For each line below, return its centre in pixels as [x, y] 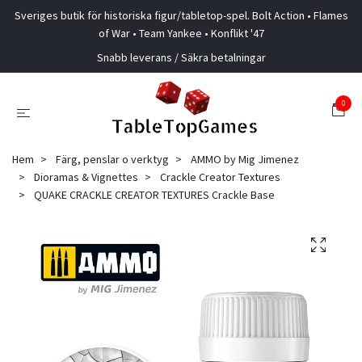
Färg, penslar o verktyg [112, 159]
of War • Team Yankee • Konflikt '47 [181, 33]
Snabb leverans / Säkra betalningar [181, 57]
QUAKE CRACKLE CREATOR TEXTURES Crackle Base [153, 195]
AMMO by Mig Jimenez [245, 159]
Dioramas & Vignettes [86, 177]
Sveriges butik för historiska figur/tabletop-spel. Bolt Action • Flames [181, 15]
